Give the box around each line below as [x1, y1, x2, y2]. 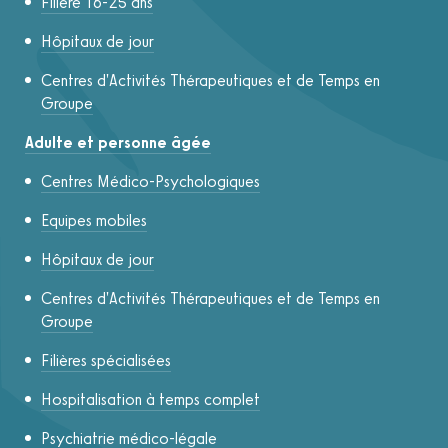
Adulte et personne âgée [25, 133, 211, 153]
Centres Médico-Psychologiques [41, 172, 260, 192]
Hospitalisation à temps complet [41, 390, 260, 410]
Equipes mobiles [41, 211, 147, 231]
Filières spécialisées [41, 351, 171, 371]
